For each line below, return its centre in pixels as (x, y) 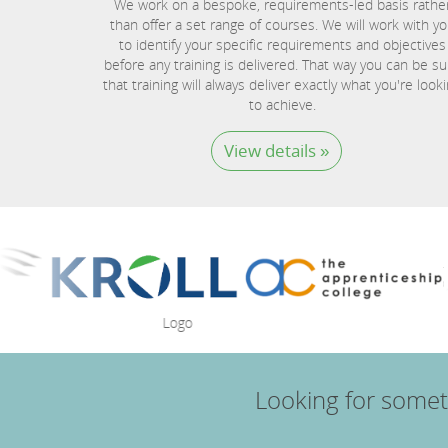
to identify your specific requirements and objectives (282, 45)
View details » (276, 151)
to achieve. (282, 105)
